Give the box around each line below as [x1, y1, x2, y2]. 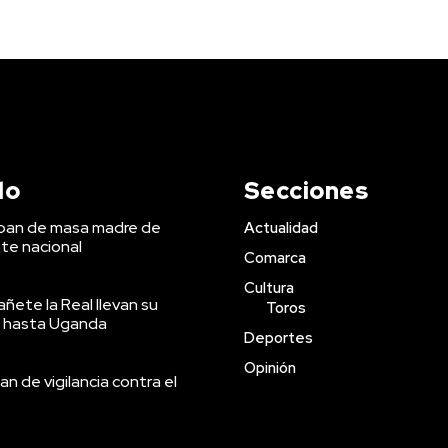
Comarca [243, 248, 306, 268]
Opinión [243, 358, 296, 378]
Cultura [243, 278, 294, 298]
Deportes [243, 328, 313, 348]
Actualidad [243, 218, 318, 238]
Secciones [243, 175, 368, 206]
